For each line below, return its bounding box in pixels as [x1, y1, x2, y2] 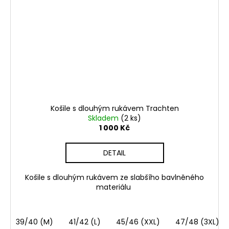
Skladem [88, 112, 121, 123]
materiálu [96, 181, 133, 192]
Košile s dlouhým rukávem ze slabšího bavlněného [25, 172, 204, 182]
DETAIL [103, 147, 126, 158]
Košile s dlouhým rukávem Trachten [50, 103, 179, 113]
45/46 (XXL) [116, 216, 160, 227]
